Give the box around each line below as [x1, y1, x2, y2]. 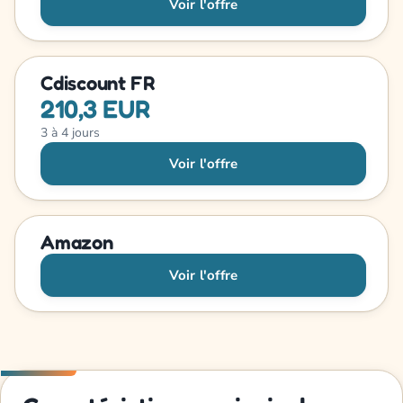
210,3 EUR [40, 94, 150, 125]
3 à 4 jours [40, 124, 100, 142]
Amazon [40, 230, 113, 255]
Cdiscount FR [40, 71, 155, 95]
